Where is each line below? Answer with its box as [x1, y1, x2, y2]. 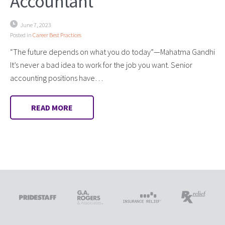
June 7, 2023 [20, 21, 51, 29]
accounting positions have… [10, 72, 103, 83]
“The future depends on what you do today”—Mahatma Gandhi [10, 46, 215, 57]
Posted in [10, 31, 33, 39]
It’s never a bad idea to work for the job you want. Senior [10, 59, 192, 70]
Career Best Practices [33, 31, 81, 39]
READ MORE [31, 102, 73, 113]
